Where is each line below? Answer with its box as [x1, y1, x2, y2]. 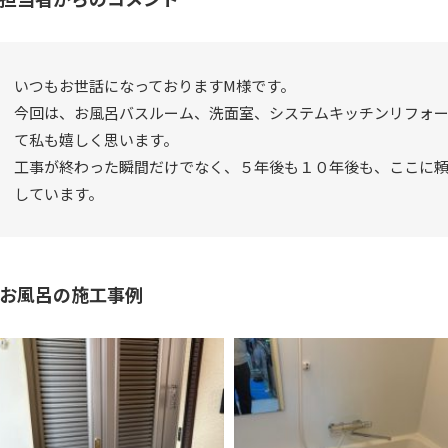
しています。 [14, 182, 103, 204]
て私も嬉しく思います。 [14, 128, 178, 150]
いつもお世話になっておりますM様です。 [14, 74, 295, 96]
